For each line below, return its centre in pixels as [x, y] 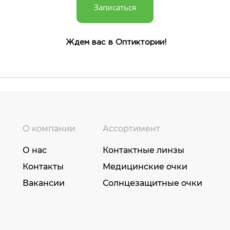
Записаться [115, 7]
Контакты [43, 166]
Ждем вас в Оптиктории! [115, 42]
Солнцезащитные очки [152, 183]
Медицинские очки [145, 166]
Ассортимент [131, 128]
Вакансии [44, 183]
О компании [49, 128]
